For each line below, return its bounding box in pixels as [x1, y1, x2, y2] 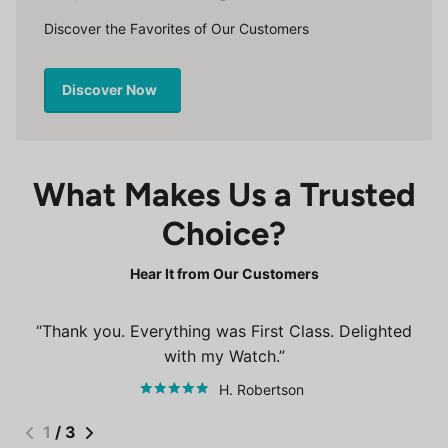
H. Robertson [215, 380, 308, 398]
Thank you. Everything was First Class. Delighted [42, 320, 412, 341]
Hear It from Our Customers [129, 264, 319, 282]
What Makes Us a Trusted [32, 174, 416, 214]
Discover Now [62, 80, 160, 98]
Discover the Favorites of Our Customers [44, 19, 309, 37]
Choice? [162, 213, 286, 253]
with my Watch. [163, 345, 279, 366]
